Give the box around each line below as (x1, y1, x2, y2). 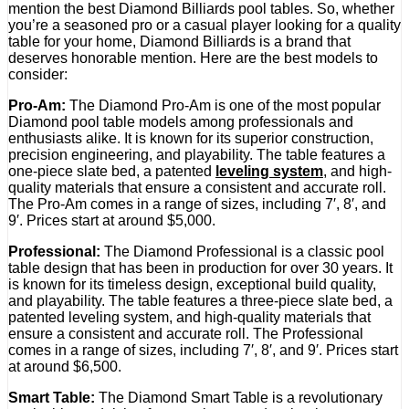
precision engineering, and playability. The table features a (8, 146, 385, 163)
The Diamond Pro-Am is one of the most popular (66, 97, 381, 113)
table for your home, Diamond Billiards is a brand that (8, 33, 351, 49)
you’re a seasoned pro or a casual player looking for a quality (8, 16, 401, 33)
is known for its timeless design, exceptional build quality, (8, 276, 376, 292)
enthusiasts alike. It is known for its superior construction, (8, 130, 373, 146)
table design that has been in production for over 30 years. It (8, 259, 393, 276)
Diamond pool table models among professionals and (8, 113, 353, 130)
